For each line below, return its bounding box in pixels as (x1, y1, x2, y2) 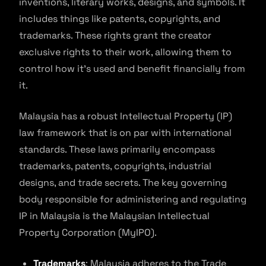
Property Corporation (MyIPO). (19, 226, 157, 239)
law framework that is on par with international (19, 126, 232, 139)
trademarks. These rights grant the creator (19, 29, 211, 42)
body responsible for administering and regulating (19, 193, 246, 205)
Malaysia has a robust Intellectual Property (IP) (19, 110, 232, 122)
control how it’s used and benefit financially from (19, 62, 245, 75)
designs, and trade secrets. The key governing (19, 176, 227, 189)
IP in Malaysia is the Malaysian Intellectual (19, 210, 210, 222)
